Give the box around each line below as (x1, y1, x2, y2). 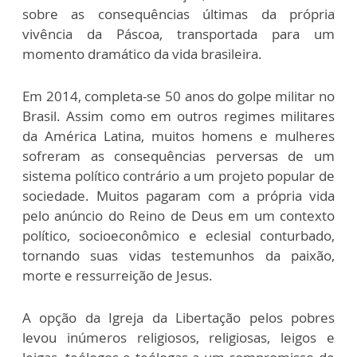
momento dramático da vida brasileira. (22, 45, 262, 64)
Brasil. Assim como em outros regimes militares (22, 107, 335, 126)
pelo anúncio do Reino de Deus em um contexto (22, 206, 335, 226)
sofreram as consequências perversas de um (22, 147, 335, 166)
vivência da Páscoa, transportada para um (22, 25, 335, 44)
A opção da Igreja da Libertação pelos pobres (22, 308, 335, 328)
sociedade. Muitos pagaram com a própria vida (22, 186, 335, 206)
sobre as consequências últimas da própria (22, 5, 335, 24)
